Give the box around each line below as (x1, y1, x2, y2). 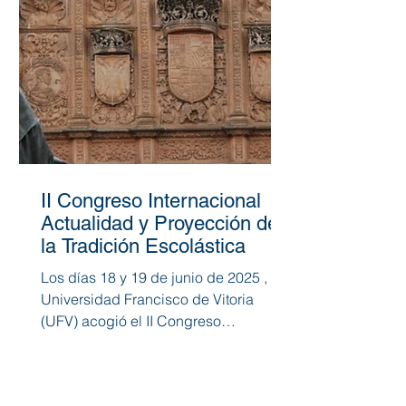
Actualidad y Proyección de (41, 211, 278, 235)
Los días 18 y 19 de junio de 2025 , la (41, 267, 283, 286)
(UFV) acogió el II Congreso (41, 311, 82, 330)
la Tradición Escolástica (41, 234, 246, 257)
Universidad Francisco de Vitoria (41, 289, 254, 308)
